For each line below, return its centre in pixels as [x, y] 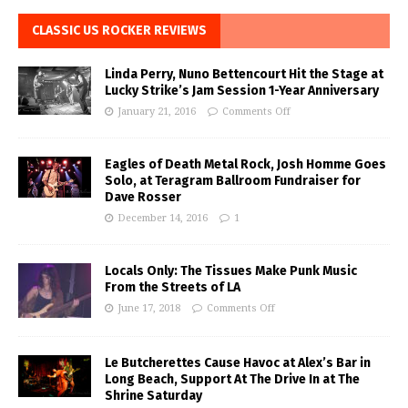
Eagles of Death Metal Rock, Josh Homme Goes [245, 164]
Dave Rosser [143, 197]
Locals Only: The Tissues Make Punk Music [231, 270]
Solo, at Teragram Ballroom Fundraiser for [233, 180]
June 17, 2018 [149, 308]
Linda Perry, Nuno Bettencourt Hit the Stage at [244, 74]
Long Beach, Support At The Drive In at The [232, 379]
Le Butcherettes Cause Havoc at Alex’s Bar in [238, 362]
